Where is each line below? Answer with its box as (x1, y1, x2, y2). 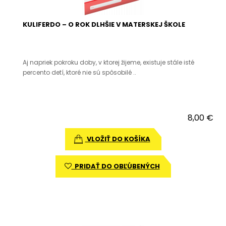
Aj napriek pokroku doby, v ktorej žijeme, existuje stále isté (23, 58, 194, 67)
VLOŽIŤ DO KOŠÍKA (85, 134, 150, 144)
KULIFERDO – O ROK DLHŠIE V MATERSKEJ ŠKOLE (23, 20, 185, 29)
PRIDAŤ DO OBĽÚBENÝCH (71, 161, 160, 171)
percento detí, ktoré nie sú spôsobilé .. (23, 68, 136, 77)
